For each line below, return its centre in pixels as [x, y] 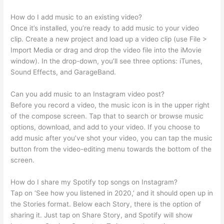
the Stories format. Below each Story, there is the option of [106, 204]
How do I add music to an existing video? [76, 17]
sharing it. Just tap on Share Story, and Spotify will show [102, 215]
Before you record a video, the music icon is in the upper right [110, 105]
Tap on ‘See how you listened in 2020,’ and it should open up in [112, 193]
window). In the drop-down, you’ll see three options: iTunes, [107, 61]
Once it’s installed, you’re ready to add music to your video [105, 28]
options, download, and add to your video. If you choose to [105, 127]
